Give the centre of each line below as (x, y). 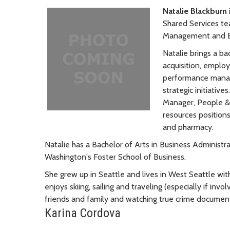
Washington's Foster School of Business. (115, 157)
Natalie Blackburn (195, 11)
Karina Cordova (83, 213)
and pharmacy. (188, 127)
